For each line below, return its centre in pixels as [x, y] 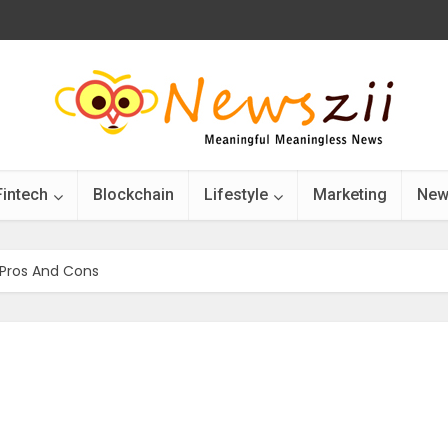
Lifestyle [236, 194]
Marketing [350, 194]
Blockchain [133, 194]
